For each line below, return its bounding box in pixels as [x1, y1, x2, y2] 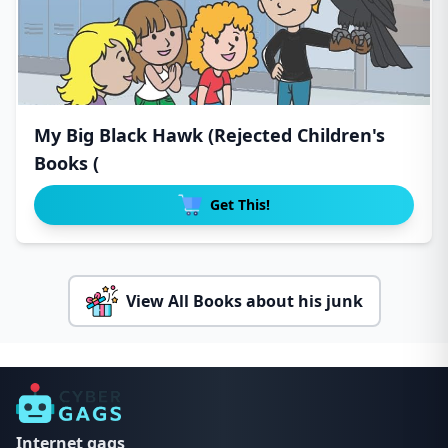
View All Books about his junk [125, 290, 363, 312]
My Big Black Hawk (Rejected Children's [34, 123, 385, 147]
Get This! [210, 195, 270, 214]
